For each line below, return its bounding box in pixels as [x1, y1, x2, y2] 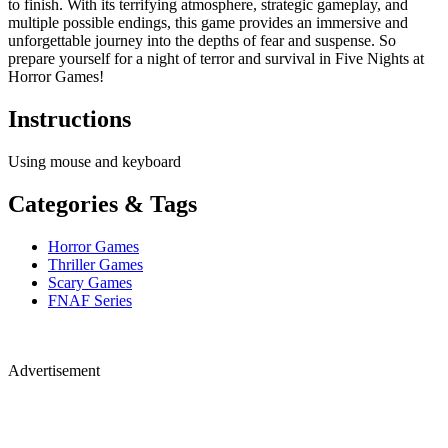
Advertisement [8, 361, 100, 379]
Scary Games [48, 273, 132, 291]
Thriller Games [48, 255, 143, 273]
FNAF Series [48, 291, 132, 309]
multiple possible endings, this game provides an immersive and [8, 13, 408, 31]
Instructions [8, 105, 131, 132]
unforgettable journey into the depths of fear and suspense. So [8, 31, 396, 49]
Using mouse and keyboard [8, 152, 181, 170]
